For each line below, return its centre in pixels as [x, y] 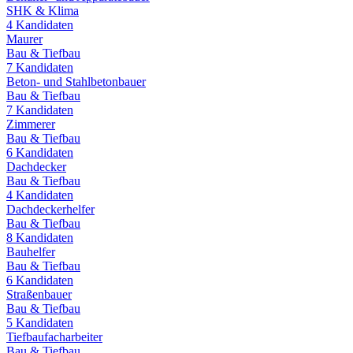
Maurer [24, 39]
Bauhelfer [31, 251]
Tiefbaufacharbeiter [54, 336]
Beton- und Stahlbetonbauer [76, 81]
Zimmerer [31, 124]
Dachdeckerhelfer [50, 209]
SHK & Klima [43, 10]
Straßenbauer [39, 294]
